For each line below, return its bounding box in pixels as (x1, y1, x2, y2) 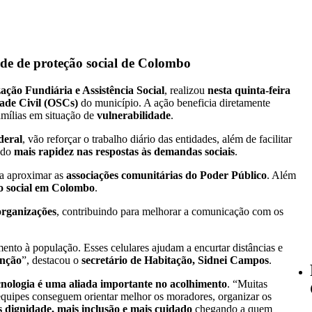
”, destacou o (22, 253, 81, 266)
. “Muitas (227, 277, 267, 290)
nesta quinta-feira (208, 84, 290, 96)
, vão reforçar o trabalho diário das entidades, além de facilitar (22, 132, 292, 145)
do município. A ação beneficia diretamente (78, 96, 270, 109)
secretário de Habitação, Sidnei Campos (81, 253, 269, 266)
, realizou (164, 84, 208, 96)
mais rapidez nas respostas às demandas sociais (14, 145, 235, 157)
